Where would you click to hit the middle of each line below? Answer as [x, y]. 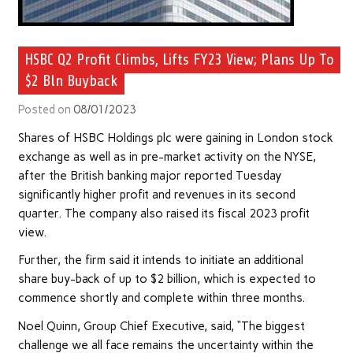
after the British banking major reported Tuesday [149, 176]
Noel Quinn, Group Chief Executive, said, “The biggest [161, 326]
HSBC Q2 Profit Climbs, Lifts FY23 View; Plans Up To [179, 60]
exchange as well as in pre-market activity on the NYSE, [167, 157]
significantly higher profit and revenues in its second [156, 195]
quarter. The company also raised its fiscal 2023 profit [163, 214]
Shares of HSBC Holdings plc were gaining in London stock [175, 138]
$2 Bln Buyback [71, 82]
